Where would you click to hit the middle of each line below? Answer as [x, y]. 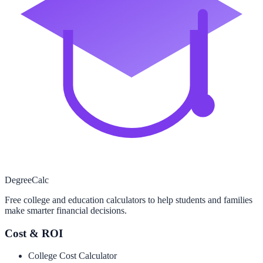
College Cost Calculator [73, 256]
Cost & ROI [34, 233]
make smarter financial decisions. [66, 210]
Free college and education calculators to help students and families [129, 200]
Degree [18, 180]
